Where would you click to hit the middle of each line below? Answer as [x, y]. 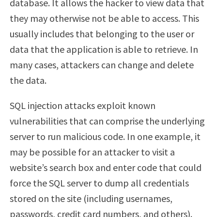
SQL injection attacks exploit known [83, 105]
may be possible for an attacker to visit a [92, 152]
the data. [28, 80]
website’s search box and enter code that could [106, 167]
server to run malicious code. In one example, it [105, 136]
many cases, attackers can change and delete [102, 64]
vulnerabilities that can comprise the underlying [107, 121]
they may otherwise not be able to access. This [104, 18]
